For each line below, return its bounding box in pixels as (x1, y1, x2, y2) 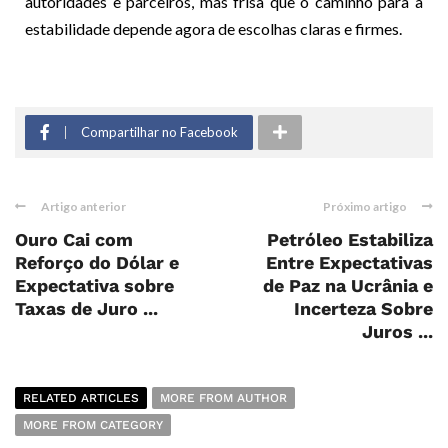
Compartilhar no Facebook (81, 123, 238, 140)
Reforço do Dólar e (15, 251, 179, 273)
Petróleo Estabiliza (267, 228, 433, 250)
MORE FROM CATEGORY (23, 417, 163, 432)
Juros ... (362, 320, 433, 342)
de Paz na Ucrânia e (263, 274, 433, 296)
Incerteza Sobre (294, 297, 433, 319)
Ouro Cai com (15, 228, 133, 250)
